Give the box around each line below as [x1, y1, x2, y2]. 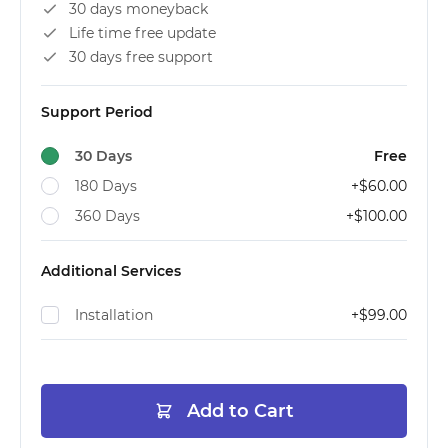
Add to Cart [186, 400, 294, 422]
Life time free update [69, 24, 216, 42]
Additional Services [41, 262, 181, 280]
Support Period [41, 103, 153, 121]
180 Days [75, 177, 137, 195]
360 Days [75, 207, 140, 225]
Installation [75, 306, 153, 324]
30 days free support [69, 48, 213, 66]
